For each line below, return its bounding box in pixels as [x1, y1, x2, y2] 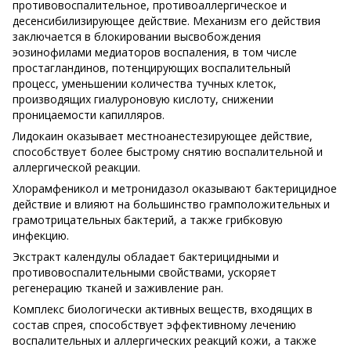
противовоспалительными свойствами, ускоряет [13, 264, 277, 280]
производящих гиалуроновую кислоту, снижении [13, 91, 273, 107]
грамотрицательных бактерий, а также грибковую [13, 212, 283, 227]
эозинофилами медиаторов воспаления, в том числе [13, 44, 297, 60]
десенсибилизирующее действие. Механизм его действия [13, 13, 320, 28]
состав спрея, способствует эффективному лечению [13, 317, 296, 332]
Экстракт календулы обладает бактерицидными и [13, 248, 279, 264]
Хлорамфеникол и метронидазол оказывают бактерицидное [13, 180, 337, 196]
